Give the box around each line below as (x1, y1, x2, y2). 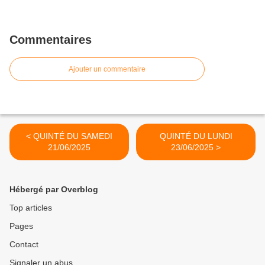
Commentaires (9, 33, 92, 47)
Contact (9, 240, 38, 250)
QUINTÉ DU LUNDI (159, 131, 232, 141)
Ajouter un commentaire (69, 65, 146, 74)
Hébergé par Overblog (9, 185, 98, 195)
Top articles (9, 203, 52, 213)
